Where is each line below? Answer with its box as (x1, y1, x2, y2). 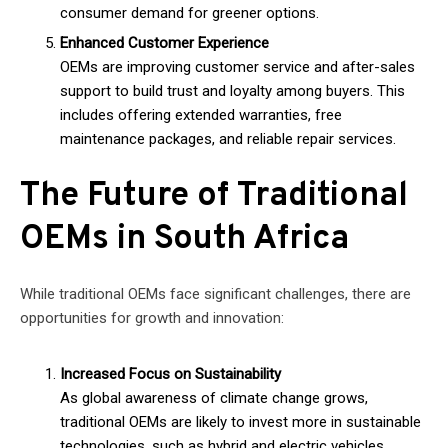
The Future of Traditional (20, 175, 408, 218)
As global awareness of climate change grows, (60, 389, 368, 407)
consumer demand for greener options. (60, 3, 319, 22)
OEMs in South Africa (20, 218, 349, 261)
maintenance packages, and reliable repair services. (60, 129, 396, 148)
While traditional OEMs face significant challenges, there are (20, 285, 411, 303)
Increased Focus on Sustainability (60, 365, 281, 383)
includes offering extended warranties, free (60, 105, 342, 124)
